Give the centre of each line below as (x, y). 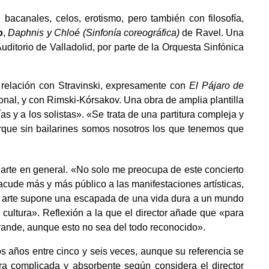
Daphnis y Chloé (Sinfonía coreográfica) (94, 33)
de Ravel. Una (212, 33)
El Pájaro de (216, 86)
